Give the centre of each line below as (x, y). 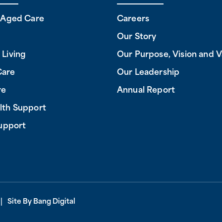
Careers (133, 19)
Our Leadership (148, 73)
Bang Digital (54, 202)
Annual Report (146, 90)
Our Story (137, 37)
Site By (20, 202)
